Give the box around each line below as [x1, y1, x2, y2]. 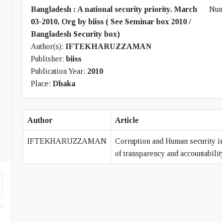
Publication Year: [31, 67, 87, 75]
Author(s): [31, 42, 65, 51]
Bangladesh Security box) [31, 30, 120, 38]
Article [115, 116, 139, 124]
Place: [31, 79, 53, 88]
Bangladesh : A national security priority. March [31, 5, 197, 13]
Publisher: [31, 55, 66, 63]
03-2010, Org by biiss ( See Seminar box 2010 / [31, 17, 191, 26]
